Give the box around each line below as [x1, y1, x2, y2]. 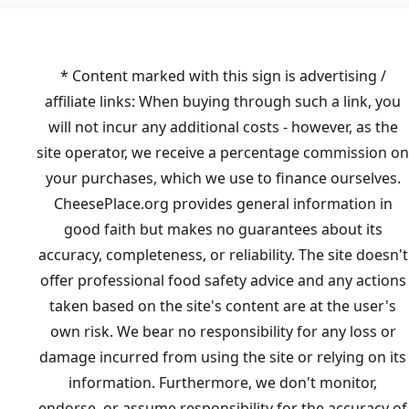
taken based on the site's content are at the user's [49, 296, 396, 317]
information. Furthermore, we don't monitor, [68, 372, 377, 393]
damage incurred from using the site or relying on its [39, 347, 406, 368]
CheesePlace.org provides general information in [53, 194, 393, 215]
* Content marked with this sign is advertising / [59, 66, 386, 87]
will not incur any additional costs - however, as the [47, 117, 398, 138]
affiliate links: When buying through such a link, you [45, 91, 401, 112]
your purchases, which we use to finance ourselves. [45, 168, 401, 189]
